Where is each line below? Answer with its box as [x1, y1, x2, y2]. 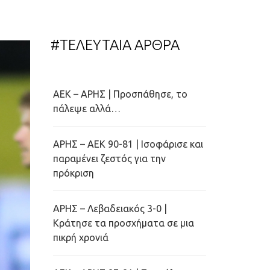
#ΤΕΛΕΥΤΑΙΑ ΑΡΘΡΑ [50, 37, 180, 53]
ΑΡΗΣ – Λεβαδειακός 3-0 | [52, 203, 167, 214]
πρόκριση [52, 168, 94, 178]
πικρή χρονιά [52, 232, 108, 243]
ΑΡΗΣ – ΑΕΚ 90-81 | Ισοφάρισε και [52, 139, 203, 149]
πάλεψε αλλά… [52, 103, 121, 114]
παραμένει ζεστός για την [52, 153, 166, 164]
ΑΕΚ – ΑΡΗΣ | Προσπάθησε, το [52, 89, 187, 99]
